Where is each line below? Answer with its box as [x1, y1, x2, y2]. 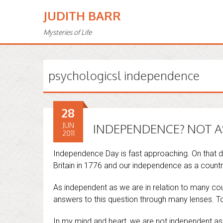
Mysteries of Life [43, 28, 92, 36]
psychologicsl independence [48, 68, 200, 83]
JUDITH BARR [43, 8, 121, 23]
